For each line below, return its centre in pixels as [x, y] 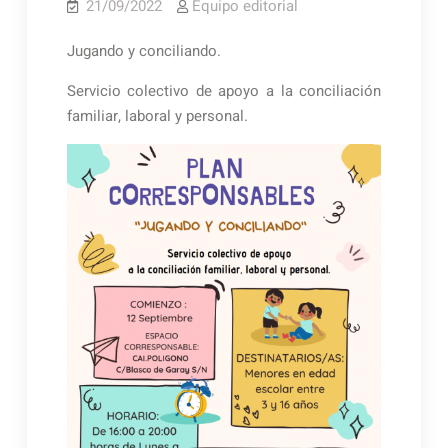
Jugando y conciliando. [143, 50]
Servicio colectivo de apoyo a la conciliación [224, 90]
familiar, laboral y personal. [157, 115]
